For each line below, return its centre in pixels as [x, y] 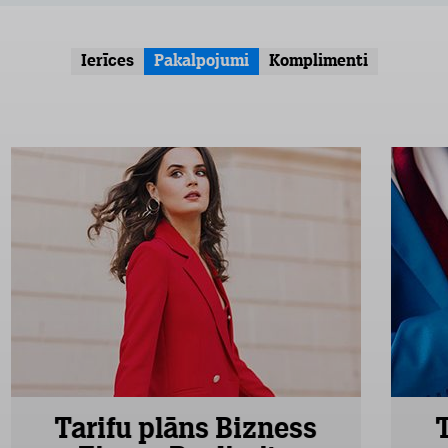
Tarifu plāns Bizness [186, 430]
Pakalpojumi [201, 61]
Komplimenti [318, 61]
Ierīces [107, 61]
